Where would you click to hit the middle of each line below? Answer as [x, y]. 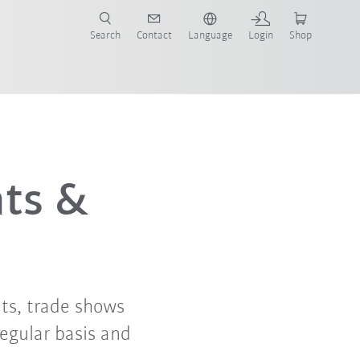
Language [210, 36]
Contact [154, 36]
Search [105, 36]
